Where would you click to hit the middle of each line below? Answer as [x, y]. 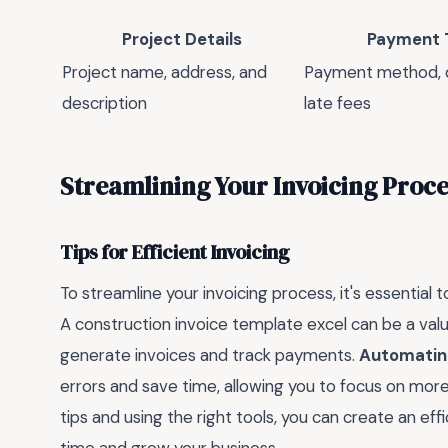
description [104, 102]
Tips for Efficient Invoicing [175, 252]
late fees [337, 102]
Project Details [182, 38]
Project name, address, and [164, 71]
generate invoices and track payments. [209, 355]
